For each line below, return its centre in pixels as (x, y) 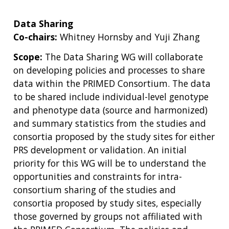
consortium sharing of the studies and (95, 189)
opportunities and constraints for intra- (98, 176)
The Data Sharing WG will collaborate (123, 56)
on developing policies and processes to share (109, 70)
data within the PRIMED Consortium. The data (112, 83)
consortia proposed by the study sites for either (114, 136)
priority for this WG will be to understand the (110, 163)
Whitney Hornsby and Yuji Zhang (130, 37)
